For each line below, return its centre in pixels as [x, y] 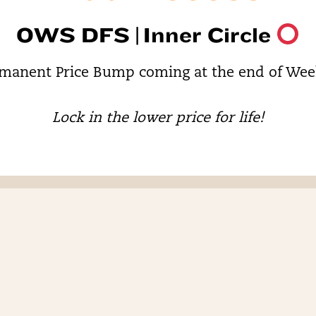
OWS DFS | [78, 35]
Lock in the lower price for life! [158, 119]
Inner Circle [207, 35]
